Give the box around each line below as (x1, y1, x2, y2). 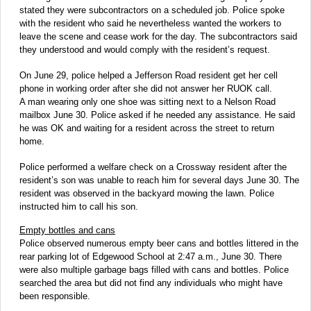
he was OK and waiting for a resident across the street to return (19, 123, 274, 134)
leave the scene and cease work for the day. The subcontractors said (19, 31, 297, 42)
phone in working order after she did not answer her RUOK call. (19, 83, 272, 94)
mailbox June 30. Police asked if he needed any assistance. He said (19, 110, 295, 121)
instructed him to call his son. (19, 201, 138, 212)
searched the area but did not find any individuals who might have (19, 278, 283, 289)
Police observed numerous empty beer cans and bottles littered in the (19, 238, 299, 249)
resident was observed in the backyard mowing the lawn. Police (19, 188, 274, 199)
